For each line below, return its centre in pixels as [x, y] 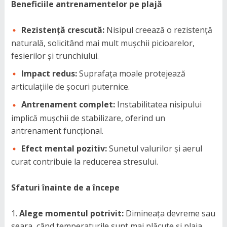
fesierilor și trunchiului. [55, 56]
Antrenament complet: [68, 105]
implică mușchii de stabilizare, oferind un [88, 118]
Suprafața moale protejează [131, 74]
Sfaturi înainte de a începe [65, 187]
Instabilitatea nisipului [158, 105]
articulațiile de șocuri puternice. [70, 87]
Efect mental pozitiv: [64, 148]
